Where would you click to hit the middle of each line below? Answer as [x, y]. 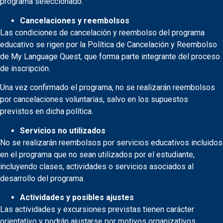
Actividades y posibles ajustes [77, 197]
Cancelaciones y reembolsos [75, 20]
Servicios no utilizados [63, 130]
